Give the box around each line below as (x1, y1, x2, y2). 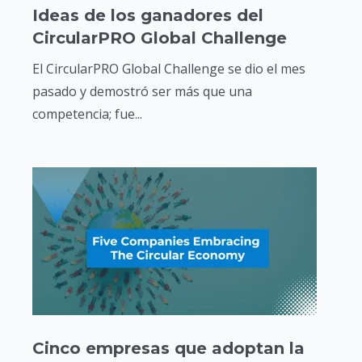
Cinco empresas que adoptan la (32, 338, 305, 358)
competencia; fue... (32, 104, 142, 123)
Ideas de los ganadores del (32, 5, 263, 25)
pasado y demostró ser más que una (32, 82, 252, 100)
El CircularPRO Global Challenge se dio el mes (32, 59, 305, 78)
